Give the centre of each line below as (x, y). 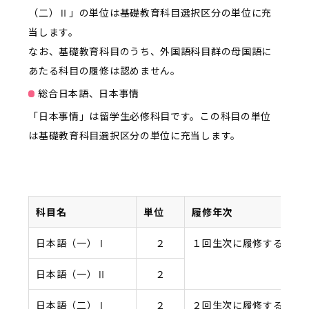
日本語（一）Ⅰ (72, 242)
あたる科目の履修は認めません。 (104, 70)
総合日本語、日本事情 (89, 93)
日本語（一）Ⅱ (72, 273)
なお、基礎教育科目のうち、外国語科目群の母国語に (150, 51)
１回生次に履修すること (248, 242)
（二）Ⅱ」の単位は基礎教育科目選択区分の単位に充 (150, 12)
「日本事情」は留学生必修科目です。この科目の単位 (150, 116)
